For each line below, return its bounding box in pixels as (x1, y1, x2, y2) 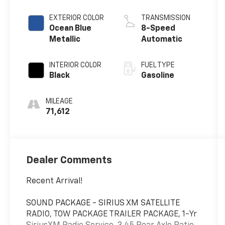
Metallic (49, 35, 81, 44)
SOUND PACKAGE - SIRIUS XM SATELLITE (26, 199, 180, 207)
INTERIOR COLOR (49, 61, 102, 69)
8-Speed (141, 24, 175, 33)
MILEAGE (46, 97, 73, 105)
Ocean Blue (49, 24, 92, 33)
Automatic (141, 35, 182, 44)
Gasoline (141, 71, 174, 80)
